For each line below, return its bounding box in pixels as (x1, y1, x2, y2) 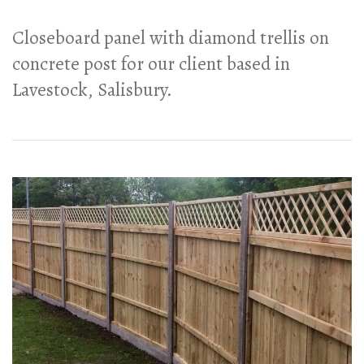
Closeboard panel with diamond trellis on (12, 24, 329, 50)
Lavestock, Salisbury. (12, 76, 172, 102)
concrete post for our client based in (12, 50, 290, 76)
